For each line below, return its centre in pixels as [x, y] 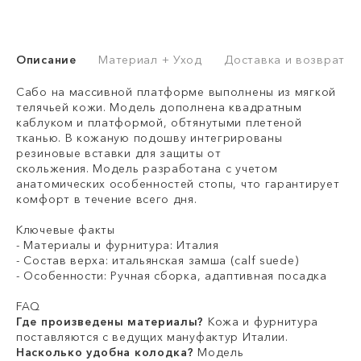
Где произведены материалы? [110, 322]
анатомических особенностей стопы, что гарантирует [178, 184]
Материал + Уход [150, 60]
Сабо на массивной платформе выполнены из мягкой [176, 92]
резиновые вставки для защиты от [119, 154]
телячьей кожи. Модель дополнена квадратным [159, 108]
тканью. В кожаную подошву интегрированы [149, 138]
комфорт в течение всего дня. [107, 199]
